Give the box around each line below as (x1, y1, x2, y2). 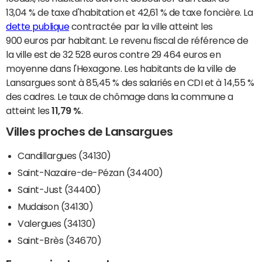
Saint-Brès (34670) (18, 236, 102, 246)
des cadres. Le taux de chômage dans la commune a (6, 92, 233, 102)
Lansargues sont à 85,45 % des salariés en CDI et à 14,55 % (6, 78, 254, 88)
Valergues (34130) (18, 219, 96, 229)
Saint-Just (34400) (18, 185, 101, 195)
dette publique (6, 22, 70, 32)
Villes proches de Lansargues (6, 126, 173, 138)
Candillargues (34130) (18, 151, 111, 161)
